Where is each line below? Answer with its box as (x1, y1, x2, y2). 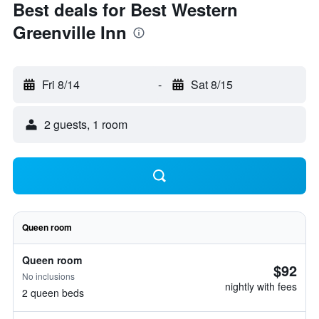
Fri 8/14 (42, 76, 80, 93)
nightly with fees (225, 279, 297, 293)
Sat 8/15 (190, 76, 233, 93)
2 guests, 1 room (44, 116, 127, 132)
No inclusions (22, 270, 75, 282)
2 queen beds (22, 286, 84, 300)
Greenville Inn (13, 20, 127, 44)
